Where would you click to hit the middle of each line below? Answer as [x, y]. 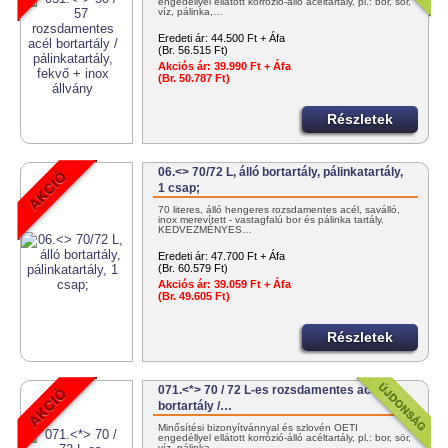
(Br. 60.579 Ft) [193, 268]
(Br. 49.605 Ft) [194, 296]
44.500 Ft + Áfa [248, 38]
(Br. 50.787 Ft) [194, 78]
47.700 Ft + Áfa [248, 256]
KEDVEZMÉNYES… [205, 230]
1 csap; [179, 188]
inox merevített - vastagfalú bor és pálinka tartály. [271, 220]
